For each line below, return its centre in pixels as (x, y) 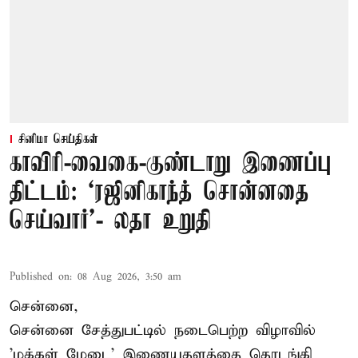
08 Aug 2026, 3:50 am (129, 277)
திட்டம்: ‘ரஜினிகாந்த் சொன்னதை (159, 193)
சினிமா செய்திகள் (58, 140)
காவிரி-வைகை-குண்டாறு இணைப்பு (171, 165)
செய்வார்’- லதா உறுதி (110, 222)
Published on (40, 277)
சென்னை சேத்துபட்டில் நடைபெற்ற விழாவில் (163, 331)
